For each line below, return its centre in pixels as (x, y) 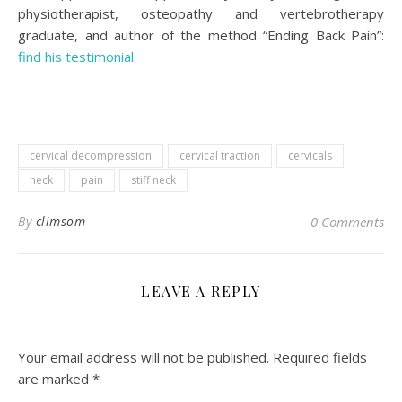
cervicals (310, 155)
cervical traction (220, 155)
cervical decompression (91, 155)
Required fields (320, 357)
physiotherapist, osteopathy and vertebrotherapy (201, 13)
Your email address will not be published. (144, 357)
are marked (55, 378)
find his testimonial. (77, 56)
